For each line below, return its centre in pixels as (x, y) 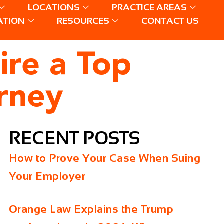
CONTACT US (170, 21)
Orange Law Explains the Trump (91, 209)
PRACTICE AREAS (149, 7)
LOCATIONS (54, 7)
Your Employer (47, 176)
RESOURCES (83, 21)
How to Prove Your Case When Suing (105, 158)
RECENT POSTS (74, 138)
